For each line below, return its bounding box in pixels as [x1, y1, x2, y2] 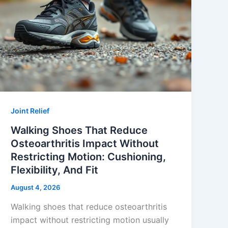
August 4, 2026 [11, 183, 61, 192]
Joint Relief [11, 106, 50, 116]
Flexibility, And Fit [11, 164, 99, 177]
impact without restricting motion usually [11, 214, 169, 225]
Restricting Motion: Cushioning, [11, 151, 166, 163]
